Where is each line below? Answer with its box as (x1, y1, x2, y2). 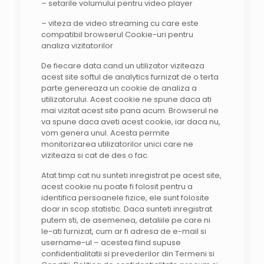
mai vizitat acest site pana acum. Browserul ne (41, 105, 219, 116)
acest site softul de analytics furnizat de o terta (41, 71, 219, 82)
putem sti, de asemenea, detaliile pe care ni (41, 214, 210, 226)
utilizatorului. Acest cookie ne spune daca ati (41, 94, 212, 105)
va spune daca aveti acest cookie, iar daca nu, (41, 116, 220, 127)
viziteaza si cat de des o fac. (41, 150, 149, 161)
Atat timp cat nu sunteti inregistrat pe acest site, (41, 170, 222, 181)
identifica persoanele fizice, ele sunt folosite (41, 192, 209, 203)
